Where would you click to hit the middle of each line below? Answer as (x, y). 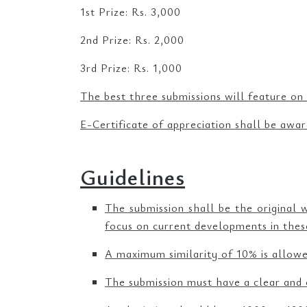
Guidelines (133, 176)
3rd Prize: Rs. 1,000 (131, 68)
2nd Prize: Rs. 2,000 (132, 40)
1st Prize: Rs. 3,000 (131, 12)
